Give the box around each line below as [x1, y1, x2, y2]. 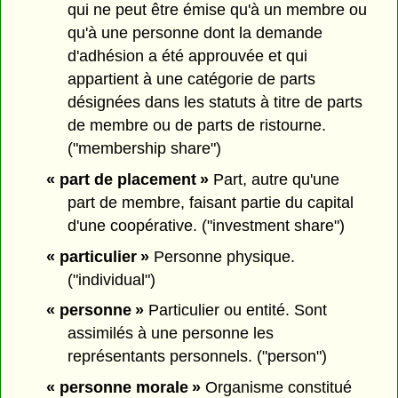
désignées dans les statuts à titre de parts [68, 92, 363, 111]
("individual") [68, 270, 156, 289]
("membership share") [68, 139, 222, 157]
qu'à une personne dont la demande [68, 23, 323, 42]
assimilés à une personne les [68, 324, 275, 343]
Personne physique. [148, 247, 295, 266]
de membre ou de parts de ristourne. [68, 115, 327, 134]
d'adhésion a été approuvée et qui [68, 46, 308, 65]
